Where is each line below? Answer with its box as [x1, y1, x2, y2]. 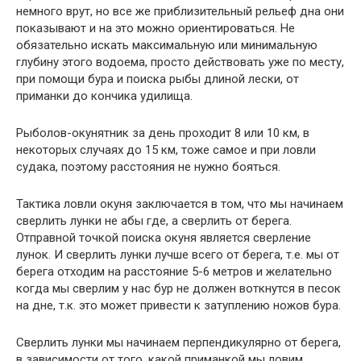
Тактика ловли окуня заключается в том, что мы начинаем [16, 197, 343, 211]
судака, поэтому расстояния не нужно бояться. [16, 160, 280, 174]
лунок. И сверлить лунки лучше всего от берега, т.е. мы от [16, 247, 339, 262]
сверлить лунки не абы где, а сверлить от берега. [16, 214, 292, 228]
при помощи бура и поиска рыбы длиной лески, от [16, 72, 299, 86]
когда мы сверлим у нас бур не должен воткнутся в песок [16, 281, 341, 296]
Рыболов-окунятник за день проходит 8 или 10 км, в [16, 126, 309, 140]
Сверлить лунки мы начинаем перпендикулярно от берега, [16, 335, 341, 350]
